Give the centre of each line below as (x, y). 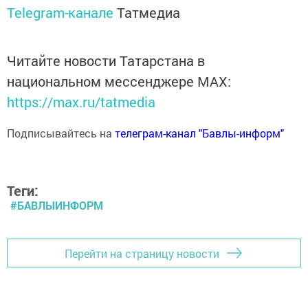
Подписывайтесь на (61, 133)
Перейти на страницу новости (142, 253)
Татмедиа (148, 13)
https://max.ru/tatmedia (81, 102)
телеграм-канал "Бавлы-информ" (199, 133)
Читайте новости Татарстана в (106, 61)
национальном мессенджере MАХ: (119, 81)
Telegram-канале (60, 13)
